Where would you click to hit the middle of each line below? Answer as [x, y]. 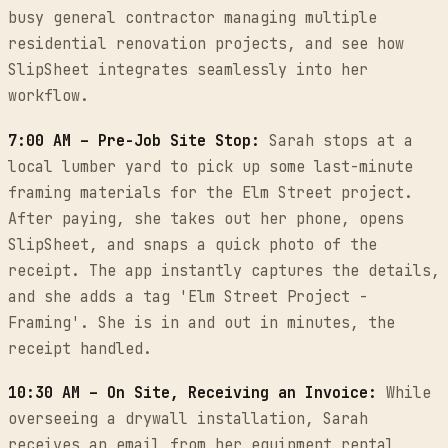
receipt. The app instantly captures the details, [224, 270]
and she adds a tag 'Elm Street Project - [188, 296]
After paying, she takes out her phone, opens [206, 218]
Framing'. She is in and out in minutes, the [201, 322]
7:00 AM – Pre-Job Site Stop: [134, 140]
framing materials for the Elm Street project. [210, 192]
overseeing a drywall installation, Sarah [188, 419]
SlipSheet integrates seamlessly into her [188, 69]
